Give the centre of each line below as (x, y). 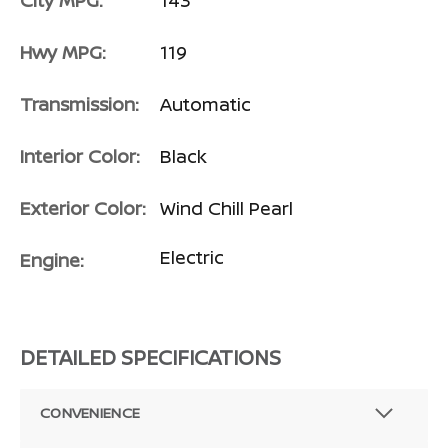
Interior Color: (80, 156)
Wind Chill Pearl (226, 208)
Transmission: (79, 104)
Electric (192, 257)
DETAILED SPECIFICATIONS (150, 358)
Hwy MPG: (63, 52)
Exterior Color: (83, 208)
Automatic (205, 104)
